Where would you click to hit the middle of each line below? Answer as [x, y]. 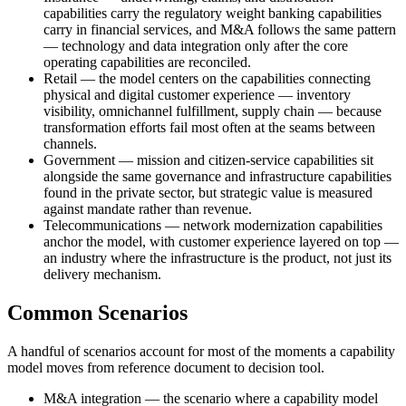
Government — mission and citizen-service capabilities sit [208, 159]
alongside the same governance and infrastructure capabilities [217, 176]
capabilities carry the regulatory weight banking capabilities [213, 13]
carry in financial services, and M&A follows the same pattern [220, 29]
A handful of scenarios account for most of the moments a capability [201, 351]
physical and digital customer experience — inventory [197, 94]
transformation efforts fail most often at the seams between [209, 127]
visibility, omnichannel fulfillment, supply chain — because [213, 111]
